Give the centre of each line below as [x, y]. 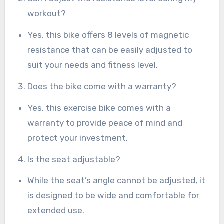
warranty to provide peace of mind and [105, 123]
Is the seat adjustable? [74, 159]
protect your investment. [78, 138]
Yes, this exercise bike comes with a [99, 108]
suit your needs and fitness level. [93, 65]
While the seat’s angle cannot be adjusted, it [117, 181]
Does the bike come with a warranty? [102, 87]
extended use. [56, 211]
